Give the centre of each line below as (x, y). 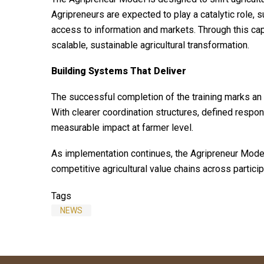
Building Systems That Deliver (119, 71)
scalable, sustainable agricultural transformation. (150, 45)
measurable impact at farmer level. (122, 128)
